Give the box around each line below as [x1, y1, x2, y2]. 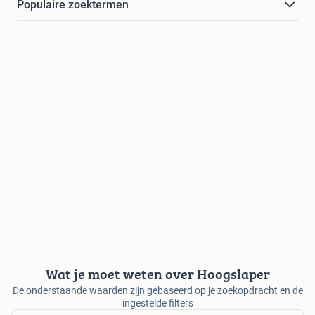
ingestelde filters [122, 297, 193, 309]
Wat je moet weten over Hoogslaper [45, 264, 270, 285]
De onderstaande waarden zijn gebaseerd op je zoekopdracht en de [12, 285, 303, 297]
